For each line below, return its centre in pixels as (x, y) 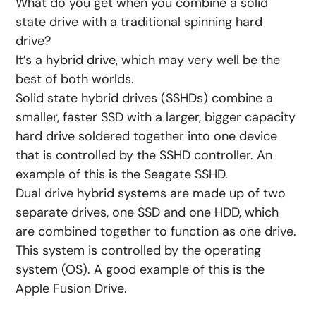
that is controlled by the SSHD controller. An (144, 156)
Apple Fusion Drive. (72, 289)
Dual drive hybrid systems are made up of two (151, 194)
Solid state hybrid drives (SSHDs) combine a (145, 98)
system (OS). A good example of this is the (140, 270)
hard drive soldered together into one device (147, 136)
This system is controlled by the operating (139, 251)
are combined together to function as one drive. (156, 232)
